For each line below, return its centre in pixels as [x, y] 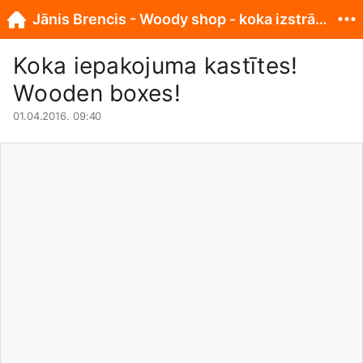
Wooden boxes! [97, 93]
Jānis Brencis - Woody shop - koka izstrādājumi [321, 19]
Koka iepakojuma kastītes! [156, 66]
